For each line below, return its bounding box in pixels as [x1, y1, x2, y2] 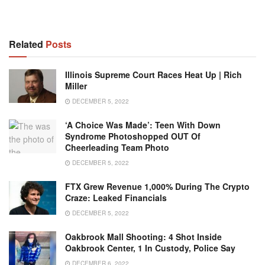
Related [9, 37, 43, 51]
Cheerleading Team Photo [65, 141, 169, 154]
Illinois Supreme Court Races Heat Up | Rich [65, 69, 242, 81]
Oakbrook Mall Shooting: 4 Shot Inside [65, 231, 222, 243]
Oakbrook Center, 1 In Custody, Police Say [65, 242, 235, 254]
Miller [65, 80, 87, 92]
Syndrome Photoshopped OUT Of [65, 130, 201, 143]
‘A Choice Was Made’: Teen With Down [65, 119, 221, 131]
